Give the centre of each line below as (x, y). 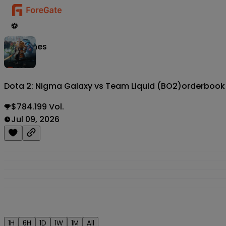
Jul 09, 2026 (35, 120)
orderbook (203, 86)
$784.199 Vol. (38, 107)
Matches (29, 47)
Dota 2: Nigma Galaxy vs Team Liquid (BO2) (93, 86)
